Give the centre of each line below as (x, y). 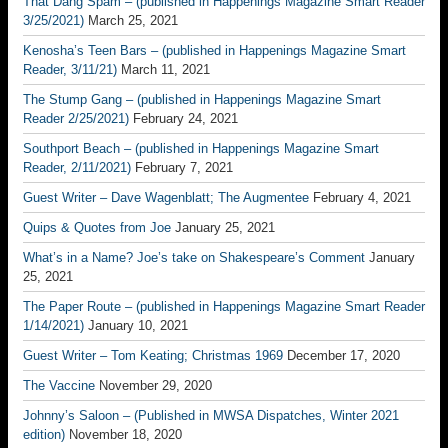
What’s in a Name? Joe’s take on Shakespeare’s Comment (194, 257)
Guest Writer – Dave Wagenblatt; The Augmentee (166, 197)
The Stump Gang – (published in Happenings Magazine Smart (202, 99)
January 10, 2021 (138, 325)
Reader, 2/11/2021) (77, 167)
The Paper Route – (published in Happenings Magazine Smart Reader (224, 306)
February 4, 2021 (362, 197)
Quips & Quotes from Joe (97, 227)
